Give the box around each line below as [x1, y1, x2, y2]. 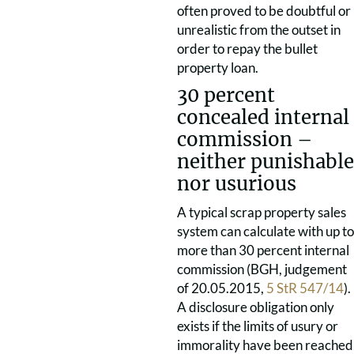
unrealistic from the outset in [177, 21, 341, 38]
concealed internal [177, 105, 349, 130]
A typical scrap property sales [177, 204, 346, 220]
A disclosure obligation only [177, 299, 334, 315]
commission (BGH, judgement [177, 261, 347, 277]
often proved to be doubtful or [177, 2, 351, 19]
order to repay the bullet [177, 40, 318, 57]
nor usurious [177, 171, 296, 196]
